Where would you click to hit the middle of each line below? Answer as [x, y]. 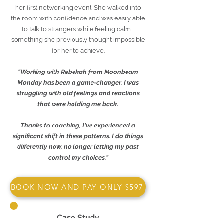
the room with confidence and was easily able [78, 18]
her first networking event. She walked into [78, 8]
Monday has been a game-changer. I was [78, 82]
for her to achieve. [78, 50]
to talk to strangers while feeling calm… [78, 29]
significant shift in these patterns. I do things [78, 136]
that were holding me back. [78, 104]
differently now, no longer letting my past [78, 147]
